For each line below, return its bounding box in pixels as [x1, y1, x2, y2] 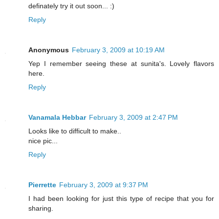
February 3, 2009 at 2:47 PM [89, 113, 178, 122]
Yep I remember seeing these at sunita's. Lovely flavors [28, 60, 214, 68]
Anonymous [28, 46, 69, 54]
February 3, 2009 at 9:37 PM [59, 181, 148, 189]
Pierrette [28, 181, 56, 189]
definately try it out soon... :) [28, 2, 114, 10]
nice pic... [28, 137, 58, 145]
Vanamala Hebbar [28, 113, 86, 122]
